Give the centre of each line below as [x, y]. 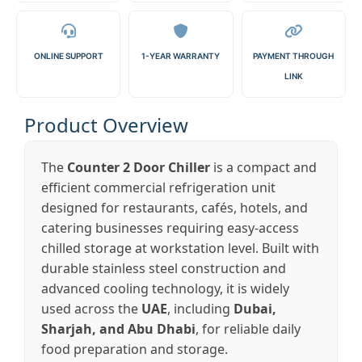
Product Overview [106, 125]
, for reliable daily [248, 329]
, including [200, 309]
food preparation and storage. [135, 349]
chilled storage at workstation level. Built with [180, 248]
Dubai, [255, 309]
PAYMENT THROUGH [294, 56]
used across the [91, 309]
